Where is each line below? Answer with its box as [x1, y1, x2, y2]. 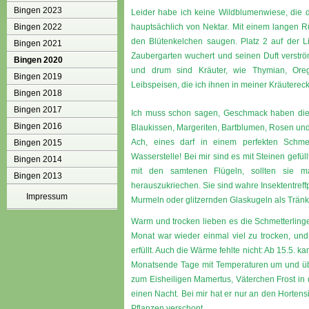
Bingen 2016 [14, 121, 62, 131]
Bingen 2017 [14, 105, 62, 114]
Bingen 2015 [14, 138, 62, 148]
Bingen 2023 [14, 6, 62, 15]
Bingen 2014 [14, 154, 62, 164]
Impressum [26, 192, 68, 201]
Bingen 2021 [14, 39, 62, 48]
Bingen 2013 [14, 171, 62, 181]
